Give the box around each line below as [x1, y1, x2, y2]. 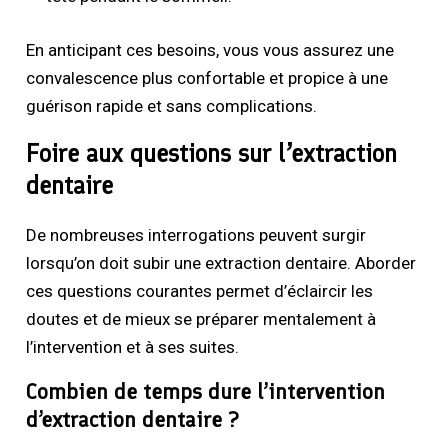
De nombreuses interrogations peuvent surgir [26, 224, 367, 245]
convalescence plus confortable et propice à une [26, 67, 389, 88]
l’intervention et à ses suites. [26, 336, 240, 357]
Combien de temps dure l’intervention [26, 377, 386, 405]
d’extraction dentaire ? [26, 405, 240, 433]
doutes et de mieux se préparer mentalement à [26, 308, 377, 329]
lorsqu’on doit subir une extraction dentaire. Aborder [26, 252, 417, 273]
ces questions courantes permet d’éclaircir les [26, 280, 374, 301]
